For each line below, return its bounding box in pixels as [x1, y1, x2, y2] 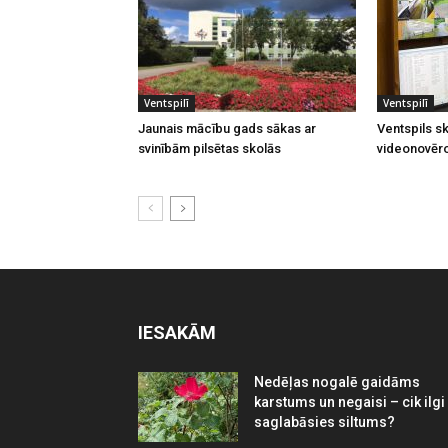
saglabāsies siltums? [254, 414, 395, 431]
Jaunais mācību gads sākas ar [138, 121, 316, 137]
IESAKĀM [138, 322, 216, 344]
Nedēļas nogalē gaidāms [254, 374, 420, 391]
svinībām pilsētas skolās [138, 141, 281, 157]
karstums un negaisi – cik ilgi [254, 394, 445, 411]
